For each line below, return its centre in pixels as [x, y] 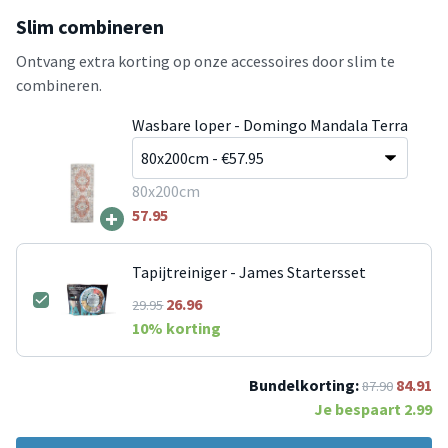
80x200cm [165, 190]
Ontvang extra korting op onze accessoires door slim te [205, 60]
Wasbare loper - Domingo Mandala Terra [269, 124]
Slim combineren [90, 26]
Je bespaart [359, 408]
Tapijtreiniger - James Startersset [249, 271]
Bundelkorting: [304, 384]
